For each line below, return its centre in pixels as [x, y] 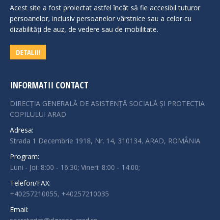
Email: [19, 210]
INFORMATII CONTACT [49, 85]
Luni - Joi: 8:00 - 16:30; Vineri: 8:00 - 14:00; [75, 167]
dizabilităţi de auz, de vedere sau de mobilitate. [84, 29]
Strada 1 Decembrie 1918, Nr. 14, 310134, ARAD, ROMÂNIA [105, 141]
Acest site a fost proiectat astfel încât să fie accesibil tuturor [105, 8]
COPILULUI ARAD [38, 114]
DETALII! [28, 52]
